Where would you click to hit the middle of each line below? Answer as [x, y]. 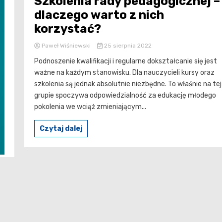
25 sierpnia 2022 [127, 46]
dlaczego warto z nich [99, 15]
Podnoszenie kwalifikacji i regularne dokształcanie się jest [126, 61]
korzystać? [68, 29]
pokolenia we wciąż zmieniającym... [90, 107]
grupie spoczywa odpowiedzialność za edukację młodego [125, 96]
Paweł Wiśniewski [66, 46]
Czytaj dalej [61, 129]
